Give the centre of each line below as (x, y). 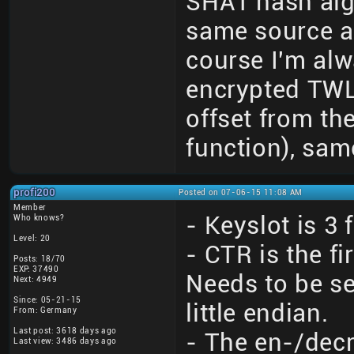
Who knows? (39, 218)
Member (30, 208)
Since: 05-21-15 (47, 300)
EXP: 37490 (36, 269)
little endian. (257, 314)
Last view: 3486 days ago (65, 341)
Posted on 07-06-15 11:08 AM (241, 193)
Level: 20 (32, 239)
